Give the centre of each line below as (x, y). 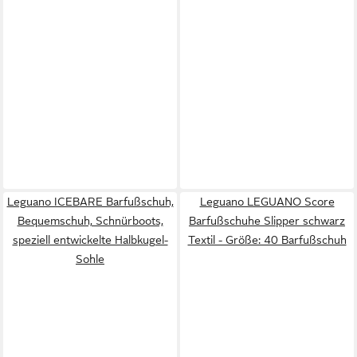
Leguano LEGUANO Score (267, 201)
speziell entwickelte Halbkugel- (90, 239)
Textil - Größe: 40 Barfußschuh (267, 239)
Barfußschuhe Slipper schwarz (267, 220)
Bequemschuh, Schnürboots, (90, 220)
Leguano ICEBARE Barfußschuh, (90, 201)
